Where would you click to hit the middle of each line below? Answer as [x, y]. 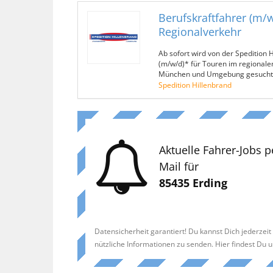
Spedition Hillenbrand [195, 85]
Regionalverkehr [200, 32]
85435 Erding [193, 183]
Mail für [179, 166]
